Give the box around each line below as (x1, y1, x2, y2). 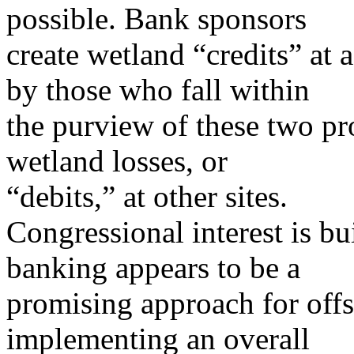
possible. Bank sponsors (6, 2, 307, 36)
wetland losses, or (6, 144, 228, 179)
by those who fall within (6, 73, 310, 107)
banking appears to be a (6, 250, 300, 285)
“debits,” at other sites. (6, 179, 288, 214)
